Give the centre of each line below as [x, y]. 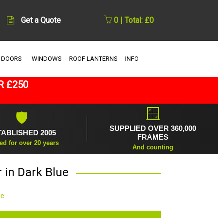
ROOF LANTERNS [93, 58]
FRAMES [153, 137]
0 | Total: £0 [133, 20]
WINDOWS [46, 58]
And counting [153, 147]
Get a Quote [41, 20]
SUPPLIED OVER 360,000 [153, 128]
